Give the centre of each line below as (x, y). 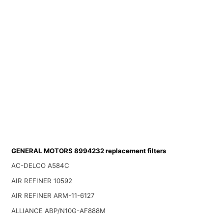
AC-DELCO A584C (40, 166)
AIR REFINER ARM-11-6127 (53, 196)
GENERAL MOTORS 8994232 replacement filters (88, 151)
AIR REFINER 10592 (41, 180)
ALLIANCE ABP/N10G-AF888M (58, 211)
